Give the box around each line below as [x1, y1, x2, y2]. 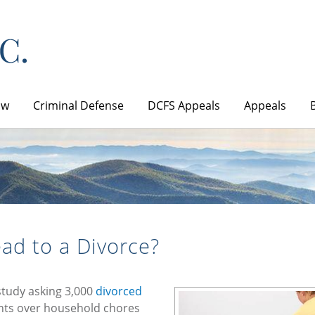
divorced [96, 283, 142, 299]
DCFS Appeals [148, 97, 220, 113]
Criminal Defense [33, 97, 124, 113]
